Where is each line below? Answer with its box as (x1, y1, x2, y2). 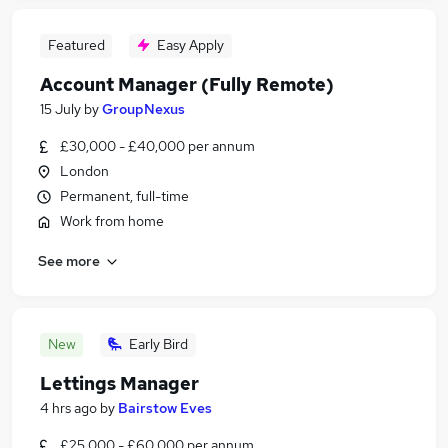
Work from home (60, 212, 164, 230)
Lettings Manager (40, 372, 199, 395)
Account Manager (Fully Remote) (40, 73, 334, 96)
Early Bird (129, 335, 188, 353)
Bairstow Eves (118, 399, 212, 417)
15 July (40, 100, 81, 118)
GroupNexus (102, 100, 185, 118)
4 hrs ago (40, 399, 97, 417)
